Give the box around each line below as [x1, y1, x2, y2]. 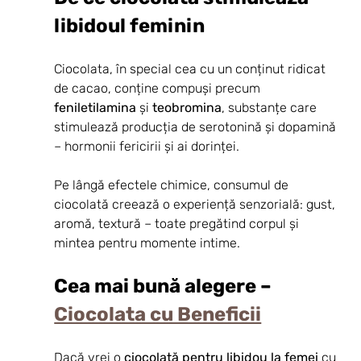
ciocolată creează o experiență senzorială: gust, [54, 196, 339, 212]
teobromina [152, 99, 222, 115]
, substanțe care [222, 99, 321, 115]
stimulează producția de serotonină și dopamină [54, 118, 340, 135]
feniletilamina [54, 99, 137, 115]
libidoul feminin [54, 14, 205, 37]
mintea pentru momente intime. [54, 234, 241, 251]
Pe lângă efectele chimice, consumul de [54, 176, 293, 193]
